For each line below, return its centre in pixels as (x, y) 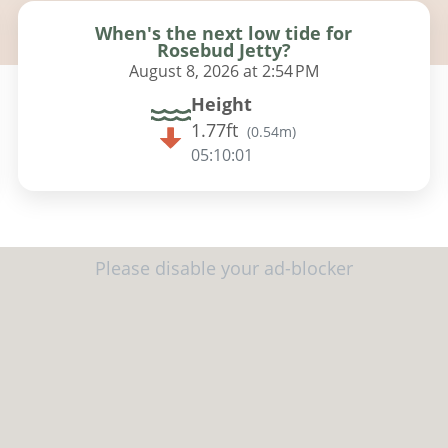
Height (222, 103)
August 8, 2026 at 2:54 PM (223, 70)
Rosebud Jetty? (223, 49)
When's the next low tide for (224, 32)
